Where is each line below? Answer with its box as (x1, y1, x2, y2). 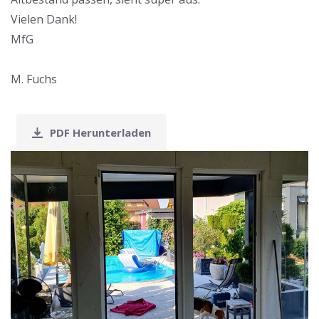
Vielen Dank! (11, 11, 77, 27)
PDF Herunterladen (50, 125, 151, 140)
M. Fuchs (11, 71, 57, 87)
